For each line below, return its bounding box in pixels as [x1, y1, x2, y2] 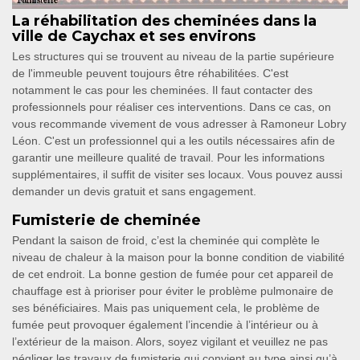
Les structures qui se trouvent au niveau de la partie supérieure [12, 50, 334, 63]
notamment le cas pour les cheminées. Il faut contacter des [12, 84, 313, 97]
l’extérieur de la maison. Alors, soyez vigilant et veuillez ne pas [12, 335, 328, 349]
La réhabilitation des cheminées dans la [12, 12, 317, 31]
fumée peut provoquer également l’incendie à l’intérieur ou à [12, 318, 318, 332]
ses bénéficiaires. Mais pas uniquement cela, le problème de [12, 301, 320, 315]
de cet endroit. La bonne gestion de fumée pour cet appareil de [12, 268, 333, 281]
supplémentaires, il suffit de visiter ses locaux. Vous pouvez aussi [12, 168, 342, 182]
